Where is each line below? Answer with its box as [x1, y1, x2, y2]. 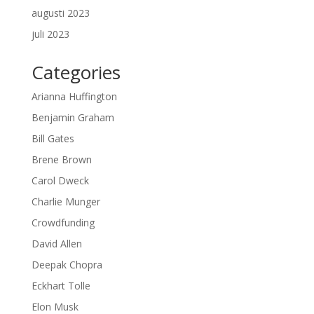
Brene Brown [31, 152, 92, 166]
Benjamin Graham [31, 110, 114, 124]
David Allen [31, 236, 82, 250]
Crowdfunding [31, 215, 95, 229]
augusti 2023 [31, 6, 90, 20]
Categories [31, 59, 121, 85]
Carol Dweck [31, 173, 89, 187]
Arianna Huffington [31, 89, 117, 103]
